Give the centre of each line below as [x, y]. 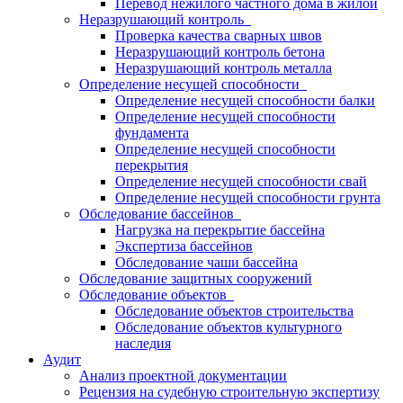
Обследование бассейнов [160, 214]
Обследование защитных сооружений [196, 278]
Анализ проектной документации [183, 376]
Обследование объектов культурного [228, 327]
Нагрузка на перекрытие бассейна [220, 230]
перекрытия [152, 165]
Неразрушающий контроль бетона [220, 52]
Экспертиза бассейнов [184, 246]
